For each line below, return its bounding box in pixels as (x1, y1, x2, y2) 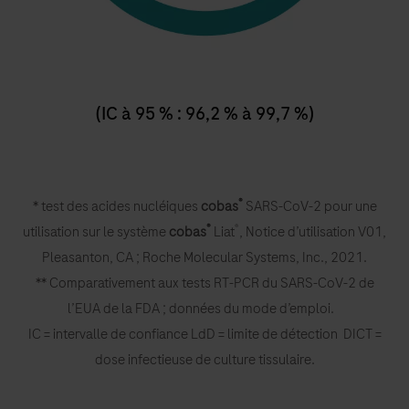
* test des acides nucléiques (32, 196, 201, 217)
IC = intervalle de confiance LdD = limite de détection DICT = (27, 324, 382, 345)
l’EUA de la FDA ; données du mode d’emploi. (67, 299, 342, 320)
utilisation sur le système (23, 222, 169, 243)
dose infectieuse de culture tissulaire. (94, 350, 315, 371)
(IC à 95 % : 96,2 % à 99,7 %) (95, 101, 314, 127)
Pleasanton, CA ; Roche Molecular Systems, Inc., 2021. (42, 247, 367, 268)
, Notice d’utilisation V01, (239, 222, 386, 243)
